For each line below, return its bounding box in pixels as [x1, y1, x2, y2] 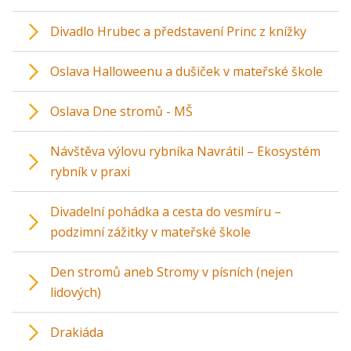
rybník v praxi [50, 163, 130, 181]
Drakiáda [50, 324, 103, 342]
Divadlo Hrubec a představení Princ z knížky [50, 23, 306, 41]
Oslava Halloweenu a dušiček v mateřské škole [50, 63, 323, 81]
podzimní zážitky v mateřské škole [50, 223, 251, 241]
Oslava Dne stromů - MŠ [50, 103, 193, 121]
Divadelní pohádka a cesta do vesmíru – [50, 203, 281, 221]
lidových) [50, 284, 101, 302]
